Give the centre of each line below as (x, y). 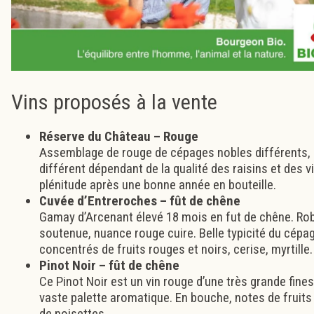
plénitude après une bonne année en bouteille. (158, 185)
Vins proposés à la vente (114, 102)
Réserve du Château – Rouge (119, 137)
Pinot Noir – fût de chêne (109, 266)
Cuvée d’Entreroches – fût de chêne (140, 201)
